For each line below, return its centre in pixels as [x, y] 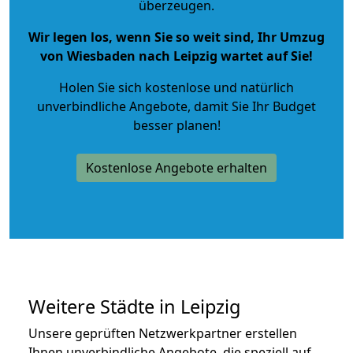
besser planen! [176, 125]
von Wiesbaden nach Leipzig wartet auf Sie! [176, 56]
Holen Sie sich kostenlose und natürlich [176, 87]
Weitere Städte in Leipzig [134, 306]
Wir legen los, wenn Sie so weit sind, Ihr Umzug [176, 37]
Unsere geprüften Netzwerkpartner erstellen [163, 333]
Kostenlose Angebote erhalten [176, 167]
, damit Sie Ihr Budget [252, 106]
